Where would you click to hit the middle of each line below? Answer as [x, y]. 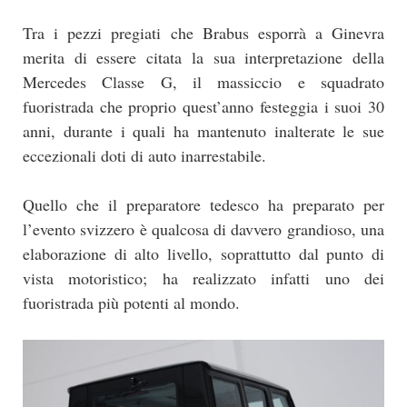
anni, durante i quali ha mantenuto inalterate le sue [203, 130]
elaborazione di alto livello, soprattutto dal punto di [203, 253]
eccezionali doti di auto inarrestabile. [144, 155]
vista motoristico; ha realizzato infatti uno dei [203, 278]
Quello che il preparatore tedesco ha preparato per [203, 204]
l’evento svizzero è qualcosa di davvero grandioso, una [203, 228]
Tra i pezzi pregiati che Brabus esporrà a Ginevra [203, 32]
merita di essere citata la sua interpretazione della [203, 57]
